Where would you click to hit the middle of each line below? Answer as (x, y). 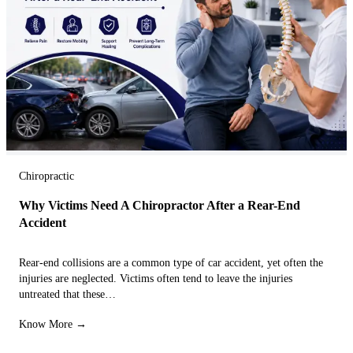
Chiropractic (46, 176)
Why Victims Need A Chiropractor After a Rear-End (160, 206)
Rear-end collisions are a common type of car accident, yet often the (171, 263)
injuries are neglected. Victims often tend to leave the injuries (156, 279)
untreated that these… (67, 295)
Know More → (53, 325)
